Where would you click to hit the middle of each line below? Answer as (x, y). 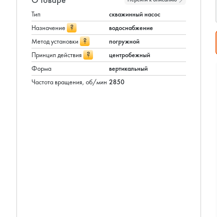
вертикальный (128, 68)
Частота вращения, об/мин (69, 82)
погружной (124, 41)
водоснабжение (131, 27)
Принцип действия (57, 54)
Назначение (49, 27)
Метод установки (56, 41)
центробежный (130, 54)
